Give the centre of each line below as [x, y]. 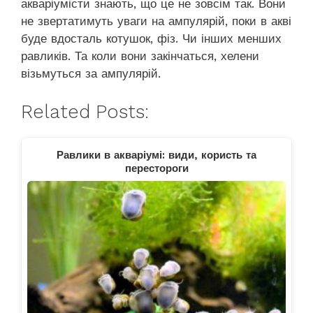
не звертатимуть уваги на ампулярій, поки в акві [156, 21]
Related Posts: [85, 111]
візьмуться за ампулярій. [91, 74]
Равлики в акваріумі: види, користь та [156, 155]
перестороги [156, 168]
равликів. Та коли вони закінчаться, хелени [140, 56]
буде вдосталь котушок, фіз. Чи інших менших [151, 39]
